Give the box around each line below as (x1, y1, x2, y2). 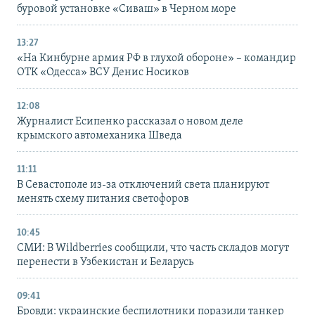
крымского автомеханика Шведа (17, 130, 182, 142)
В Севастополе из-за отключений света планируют (17, 179, 269, 191)
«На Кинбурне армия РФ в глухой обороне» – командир (17, 53, 296, 65)
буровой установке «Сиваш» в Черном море (17, 4, 236, 15)
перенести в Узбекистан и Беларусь (17, 257, 193, 269)
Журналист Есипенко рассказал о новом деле (17, 116, 243, 128)
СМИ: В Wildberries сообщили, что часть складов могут (17, 243, 289, 255)
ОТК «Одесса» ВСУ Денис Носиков (17, 67, 189, 79)
